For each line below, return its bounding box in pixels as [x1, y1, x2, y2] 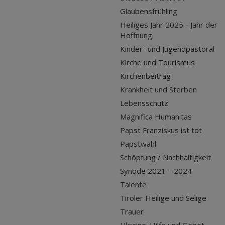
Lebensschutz [120, 98, 168, 108]
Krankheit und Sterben [120, 84, 197, 95]
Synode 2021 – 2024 [120, 166, 192, 176]
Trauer [120, 206, 144, 217]
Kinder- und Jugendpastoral [120, 44, 214, 54]
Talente [120, 179, 147, 190]
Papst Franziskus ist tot [120, 125, 202, 136]
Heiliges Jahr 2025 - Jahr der [120, 20, 217, 30]
